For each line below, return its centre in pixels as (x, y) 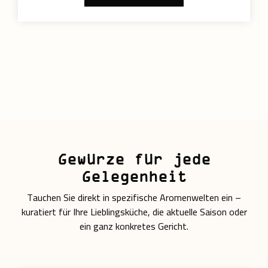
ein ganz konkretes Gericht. (134, 226)
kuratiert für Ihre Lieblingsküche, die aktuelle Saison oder (134, 212)
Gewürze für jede (134, 159)
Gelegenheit (134, 176)
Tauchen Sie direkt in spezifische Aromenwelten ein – (134, 198)
